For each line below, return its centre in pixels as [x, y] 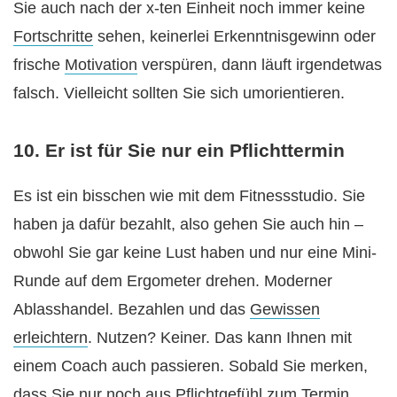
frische [39, 64]
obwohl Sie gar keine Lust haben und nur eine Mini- [195, 253]
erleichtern [51, 338]
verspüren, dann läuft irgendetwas [260, 64]
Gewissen [285, 310]
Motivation [101, 64]
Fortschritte [53, 36]
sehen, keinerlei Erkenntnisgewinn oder [234, 36]
